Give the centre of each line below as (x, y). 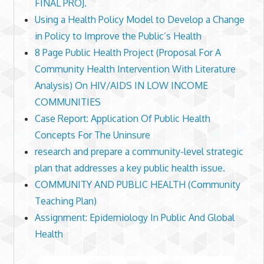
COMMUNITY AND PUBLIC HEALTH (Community (137, 185)
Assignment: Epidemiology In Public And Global (134, 218)
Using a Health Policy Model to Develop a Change (139, 20)
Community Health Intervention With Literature (135, 69)
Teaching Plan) (65, 201)
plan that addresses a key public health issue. (130, 168)
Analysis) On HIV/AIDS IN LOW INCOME (121, 86)
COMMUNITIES (67, 102)
